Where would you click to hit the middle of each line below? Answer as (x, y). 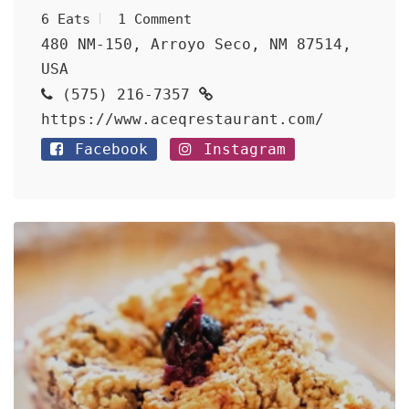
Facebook (107, 149)
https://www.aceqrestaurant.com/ (183, 119)
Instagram (240, 149)
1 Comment (155, 19)
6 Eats (66, 19)
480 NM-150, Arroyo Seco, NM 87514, (196, 44)
